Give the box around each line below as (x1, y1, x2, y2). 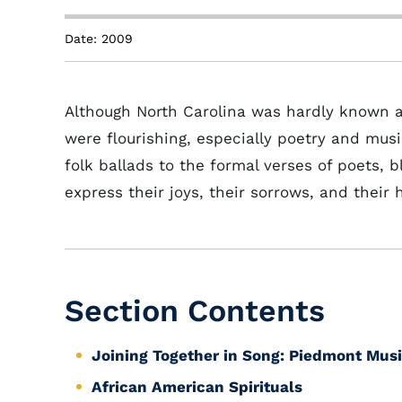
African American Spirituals (92, 378, 302, 396)
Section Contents (65, 293, 325, 328)
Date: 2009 (65, 31, 133, 46)
